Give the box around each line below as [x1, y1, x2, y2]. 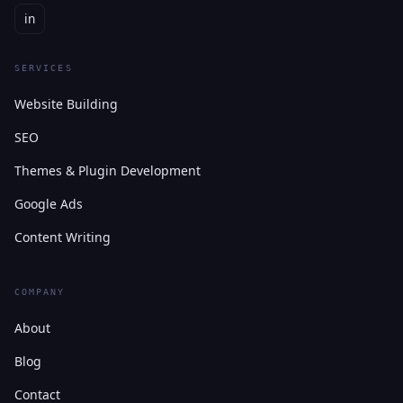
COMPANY [14, 285, 66, 297]
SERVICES [14, 61, 73, 73]
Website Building [14, 94, 118, 112]
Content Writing [14, 228, 111, 246]
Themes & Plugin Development [14, 161, 201, 179]
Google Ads [14, 194, 83, 212]
